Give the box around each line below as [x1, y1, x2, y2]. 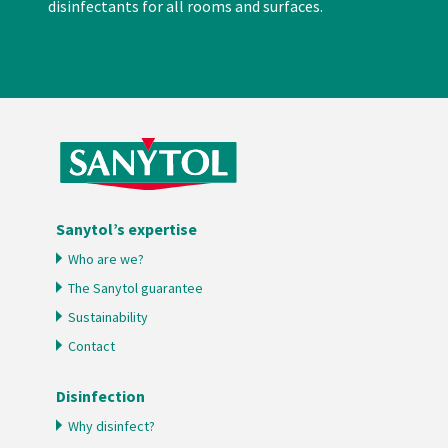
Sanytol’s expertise [56, 219, 197, 240]
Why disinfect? [68, 417, 155, 436]
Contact [68, 337, 115, 356]
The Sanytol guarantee [68, 279, 203, 298]
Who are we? [68, 250, 144, 269]
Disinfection [56, 386, 145, 407]
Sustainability [68, 308, 148, 327]
